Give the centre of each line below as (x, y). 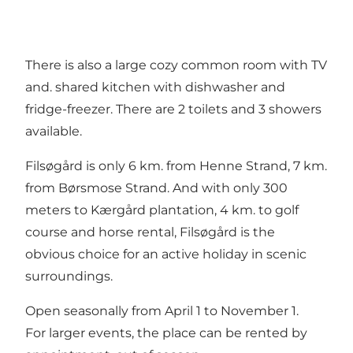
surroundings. (69, 276)
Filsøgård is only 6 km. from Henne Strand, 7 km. (176, 165)
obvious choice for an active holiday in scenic (166, 254)
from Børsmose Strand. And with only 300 (156, 188)
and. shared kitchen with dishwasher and (155, 87)
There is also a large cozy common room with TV (176, 65)
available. (54, 131)
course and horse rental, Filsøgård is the (150, 232)
